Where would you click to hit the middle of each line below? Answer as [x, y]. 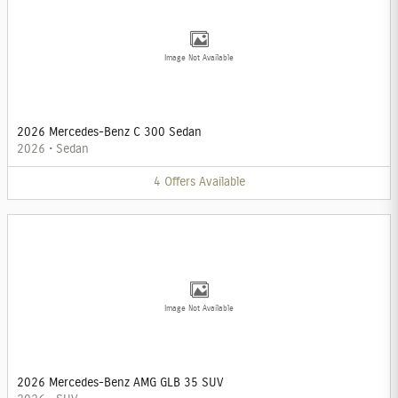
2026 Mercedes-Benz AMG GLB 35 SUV [120, 382]
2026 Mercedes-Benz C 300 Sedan [109, 133]
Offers [179, 183]
